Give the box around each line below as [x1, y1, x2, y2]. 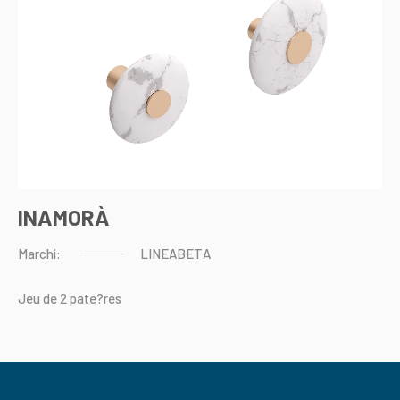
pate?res [70, 290, 121, 307]
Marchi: [18, 246, 61, 262]
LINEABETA [140, 246, 211, 262]
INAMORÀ [18, 203, 110, 230]
